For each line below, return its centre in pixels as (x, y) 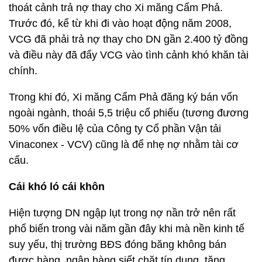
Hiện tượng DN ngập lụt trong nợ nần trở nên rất (122, 213)
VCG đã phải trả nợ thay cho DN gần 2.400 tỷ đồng (128, 39)
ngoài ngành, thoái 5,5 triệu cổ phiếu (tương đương (129, 113)
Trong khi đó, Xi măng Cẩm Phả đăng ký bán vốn (123, 97)
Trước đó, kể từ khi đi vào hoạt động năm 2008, (120, 23)
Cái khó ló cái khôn (57, 187)
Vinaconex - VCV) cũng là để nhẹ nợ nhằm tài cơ (124, 144)
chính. (23, 71)
